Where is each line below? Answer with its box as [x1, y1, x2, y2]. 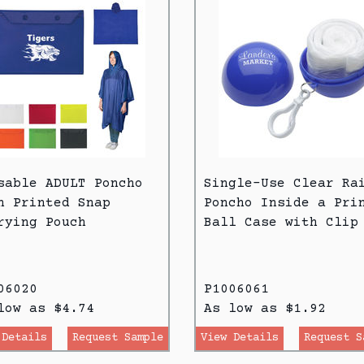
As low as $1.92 [204, 301, 326, 316]
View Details [201, 331, 279, 344]
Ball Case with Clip [204, 214, 358, 230]
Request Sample [72, 331, 163, 344]
